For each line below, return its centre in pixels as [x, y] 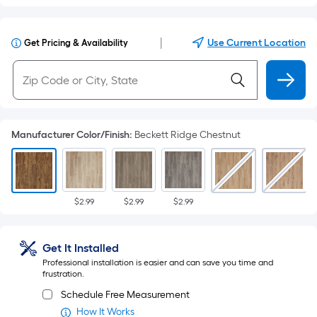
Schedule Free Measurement [125, 295]
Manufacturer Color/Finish [70, 135]
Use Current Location [257, 43]
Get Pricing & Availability [76, 43]
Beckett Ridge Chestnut [188, 135]
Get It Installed [81, 248]
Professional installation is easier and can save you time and [158, 263]
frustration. [63, 274]
